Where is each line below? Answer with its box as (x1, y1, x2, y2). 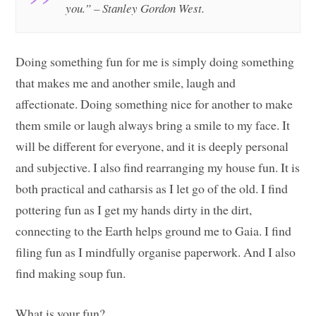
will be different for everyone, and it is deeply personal (16, 138, 289, 155)
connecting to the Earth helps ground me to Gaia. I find (16, 222, 292, 240)
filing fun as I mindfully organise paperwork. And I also (16, 243, 296, 261)
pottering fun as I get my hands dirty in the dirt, (16, 201, 253, 219)
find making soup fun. (16, 265, 126, 282)
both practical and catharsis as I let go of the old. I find (16, 180, 288, 197)
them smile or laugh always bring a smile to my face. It (16, 116, 291, 134)
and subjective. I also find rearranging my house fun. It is (16, 159, 300, 176)
